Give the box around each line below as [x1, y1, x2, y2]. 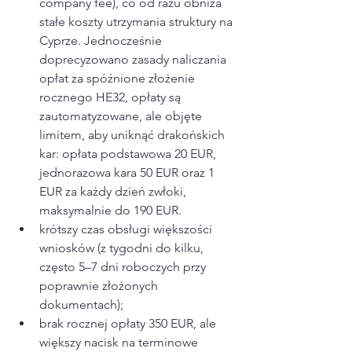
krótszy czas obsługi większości [39, 222, 215, 237]
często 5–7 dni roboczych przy [39, 259, 209, 275]
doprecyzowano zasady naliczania [39, 52, 229, 68]
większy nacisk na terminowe [39, 335, 201, 350]
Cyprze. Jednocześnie [39, 33, 165, 49]
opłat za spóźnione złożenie [39, 71, 198, 86]
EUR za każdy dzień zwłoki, [39, 184, 189, 200]
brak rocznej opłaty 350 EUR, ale [39, 316, 219, 332]
